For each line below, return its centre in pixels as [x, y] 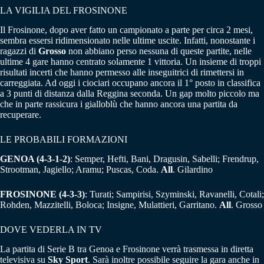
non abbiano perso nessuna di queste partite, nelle [159, 51]
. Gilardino [193, 169]
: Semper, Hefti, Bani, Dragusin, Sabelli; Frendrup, [164, 159]
